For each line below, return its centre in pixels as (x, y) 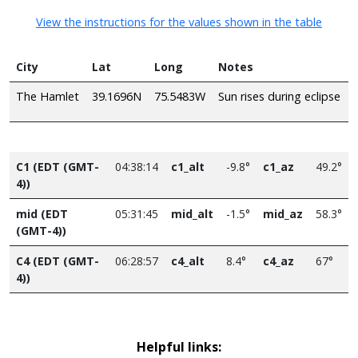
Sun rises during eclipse (279, 96)
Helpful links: (179, 346)
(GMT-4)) (41, 230)
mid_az (283, 213)
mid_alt (192, 213)
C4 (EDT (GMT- (58, 261)
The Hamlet (48, 96)
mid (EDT (42, 213)
